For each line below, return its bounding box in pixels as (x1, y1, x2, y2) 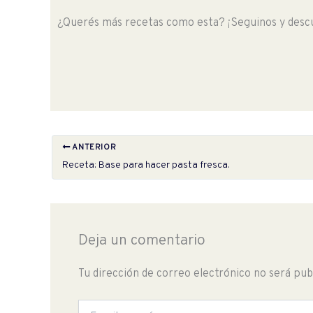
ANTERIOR (70, 142, 117, 154)
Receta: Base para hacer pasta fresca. (62, 159, 230, 172)
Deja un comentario (78, 231, 205, 251)
